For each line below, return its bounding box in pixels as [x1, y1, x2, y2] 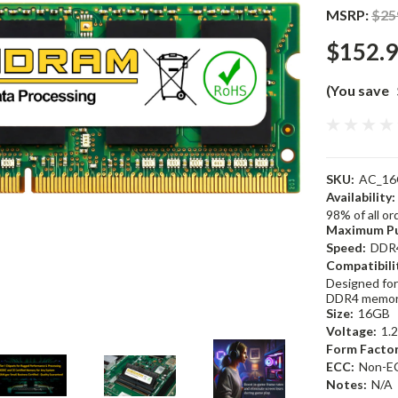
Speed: [326, 240, 366, 255]
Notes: [326, 377, 367, 392]
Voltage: [326, 323, 377, 338]
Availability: [326, 189, 395, 204]
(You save [326, 82, 389, 99]
